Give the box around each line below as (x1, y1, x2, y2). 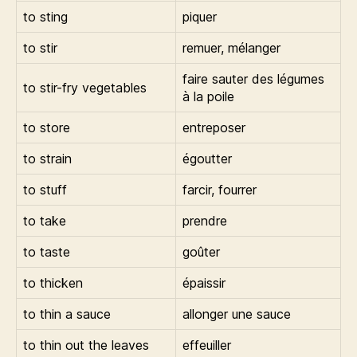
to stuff (23, 182, 67, 198)
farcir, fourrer (182, 182, 257, 198)
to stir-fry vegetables (23, 80, 147, 96)
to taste (23, 244, 70, 260)
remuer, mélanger (182, 40, 280, 56)
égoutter (182, 151, 232, 167)
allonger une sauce (182, 306, 291, 322)
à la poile (182, 88, 234, 104)
